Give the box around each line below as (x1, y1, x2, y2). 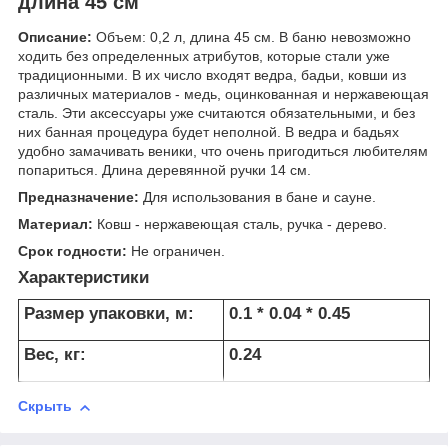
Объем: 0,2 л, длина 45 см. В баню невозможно (92, 29, 411, 46)
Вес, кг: (24, 345, 86, 365)
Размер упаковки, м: (24, 304, 194, 324)
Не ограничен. (127, 243, 225, 260)
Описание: (18, 29, 92, 46)
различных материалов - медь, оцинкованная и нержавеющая (18, 86, 429, 103)
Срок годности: (18, 243, 127, 260)
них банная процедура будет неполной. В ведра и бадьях (18, 124, 399, 141)
